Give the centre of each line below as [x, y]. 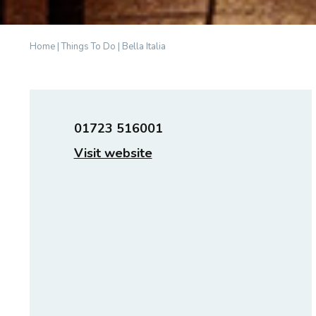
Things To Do [89, 46]
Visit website [113, 153]
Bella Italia [144, 46]
